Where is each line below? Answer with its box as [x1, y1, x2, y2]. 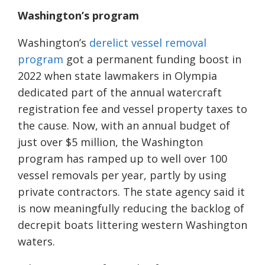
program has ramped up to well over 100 [18, 151, 227, 166]
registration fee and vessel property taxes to [18, 102, 247, 117]
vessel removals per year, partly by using [18, 168, 227, 183]
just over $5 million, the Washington [18, 135, 203, 150]
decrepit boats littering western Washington [18, 218, 247, 232]
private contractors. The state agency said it [18, 185, 245, 199]
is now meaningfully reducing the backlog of [18, 201, 244, 216]
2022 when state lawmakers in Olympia [18, 69, 217, 83]
